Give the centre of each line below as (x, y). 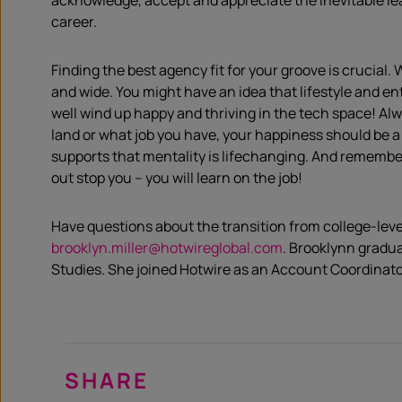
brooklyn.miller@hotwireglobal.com (167, 248)
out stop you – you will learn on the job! (177, 178)
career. (74, 22)
